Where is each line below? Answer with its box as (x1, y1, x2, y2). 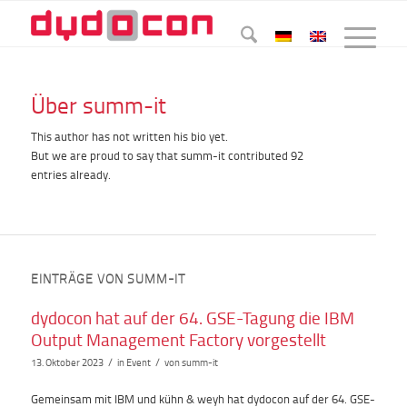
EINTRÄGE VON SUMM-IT (30, 270, 185, 288)
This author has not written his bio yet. (30, 128, 228, 145)
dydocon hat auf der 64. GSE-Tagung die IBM (30, 305, 354, 331)
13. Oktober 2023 (30, 356, 104, 370)
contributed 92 (224, 147, 303, 164)
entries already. (30, 166, 111, 184)
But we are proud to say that (30, 147, 181, 164)
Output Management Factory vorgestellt (30, 327, 326, 352)
